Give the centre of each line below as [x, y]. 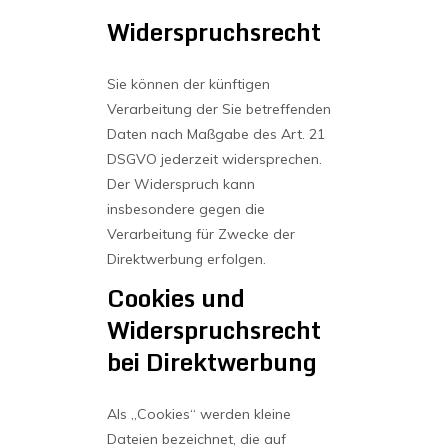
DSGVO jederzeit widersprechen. [214, 159]
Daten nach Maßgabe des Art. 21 [215, 134]
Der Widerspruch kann [180, 184]
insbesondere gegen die [185, 209]
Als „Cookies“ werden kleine [198, 414]
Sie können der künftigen [188, 84]
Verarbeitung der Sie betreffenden [218, 109]
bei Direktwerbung [211, 361]
